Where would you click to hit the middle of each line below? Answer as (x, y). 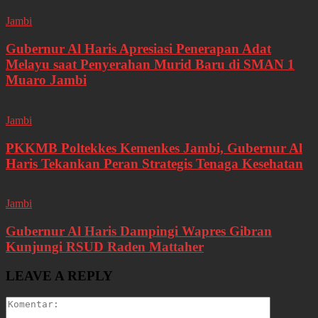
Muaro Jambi (46, 80)
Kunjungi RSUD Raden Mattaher (105, 246)
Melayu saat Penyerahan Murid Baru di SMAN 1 (150, 65)
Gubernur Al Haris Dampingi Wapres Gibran (139, 231)
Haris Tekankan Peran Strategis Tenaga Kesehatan (154, 163)
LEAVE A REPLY (59, 275)
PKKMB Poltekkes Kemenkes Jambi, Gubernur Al (154, 148)
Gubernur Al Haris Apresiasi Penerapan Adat (138, 49)
